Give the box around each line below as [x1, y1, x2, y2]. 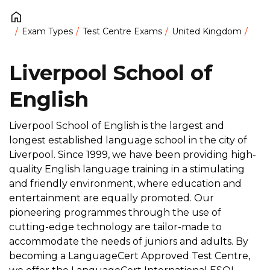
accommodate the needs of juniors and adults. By [9, 235, 248, 247]
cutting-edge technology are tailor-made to [9, 221, 222, 233]
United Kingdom [172, 26, 242, 37]
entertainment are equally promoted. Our [9, 192, 214, 204]
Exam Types [22, 26, 73, 37]
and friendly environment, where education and [9, 177, 242, 189]
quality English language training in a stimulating [9, 163, 245, 175]
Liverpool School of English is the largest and [9, 119, 224, 131]
